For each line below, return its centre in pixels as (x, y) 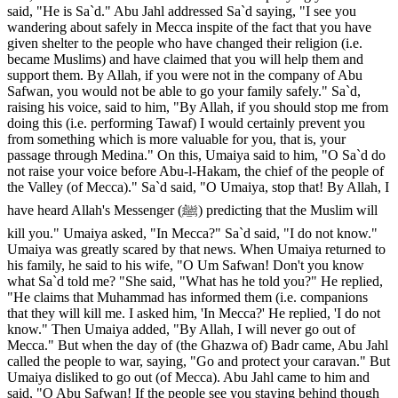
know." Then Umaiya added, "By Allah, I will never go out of (181, 329)
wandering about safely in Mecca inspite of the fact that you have (189, 27)
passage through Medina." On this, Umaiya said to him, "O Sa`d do (196, 155)
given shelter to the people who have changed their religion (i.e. (185, 43)
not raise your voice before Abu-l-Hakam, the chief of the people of (195, 171)
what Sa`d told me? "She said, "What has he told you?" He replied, (195, 281)
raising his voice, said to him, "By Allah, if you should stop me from (198, 107)
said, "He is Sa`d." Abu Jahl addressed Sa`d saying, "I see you (182, 11)
